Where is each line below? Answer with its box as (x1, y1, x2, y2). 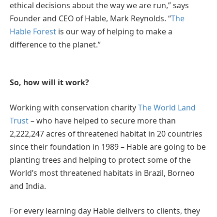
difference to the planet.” (10, 39, 101, 50)
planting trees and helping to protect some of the (10, 154, 191, 165)
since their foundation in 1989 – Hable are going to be (10, 141, 206, 152)
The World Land (138, 102, 196, 113)
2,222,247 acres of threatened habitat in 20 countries (10, 128, 202, 139)
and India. (10, 180, 46, 191)
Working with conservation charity (10, 102, 138, 113)
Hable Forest (10, 26, 56, 37)
